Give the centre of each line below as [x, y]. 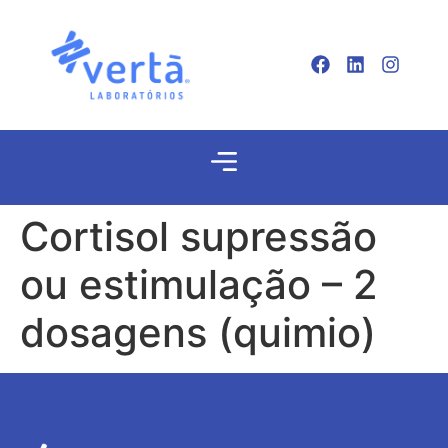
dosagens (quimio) [198, 333]
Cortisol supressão [198, 237]
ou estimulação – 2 [199, 285]
